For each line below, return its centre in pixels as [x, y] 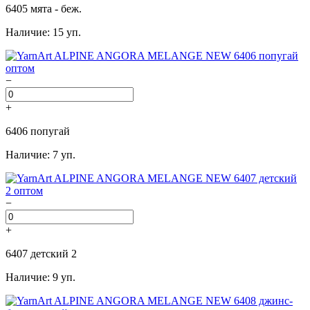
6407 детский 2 [41, 254]
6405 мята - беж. [44, 9]
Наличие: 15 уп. [43, 33]
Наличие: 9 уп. [40, 277]
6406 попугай [38, 131]
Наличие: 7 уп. [40, 155]
